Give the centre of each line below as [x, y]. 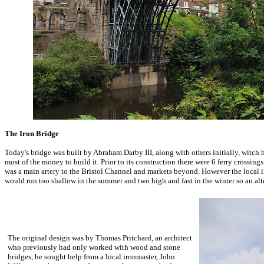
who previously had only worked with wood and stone [94, 247]
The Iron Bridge [32, 133]
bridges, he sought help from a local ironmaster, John [91, 257]
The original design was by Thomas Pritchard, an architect [100, 238]
